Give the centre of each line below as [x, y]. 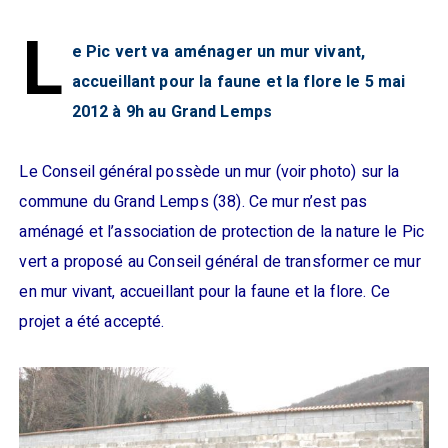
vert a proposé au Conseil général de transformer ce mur [220, 262]
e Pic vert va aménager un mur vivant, [218, 52]
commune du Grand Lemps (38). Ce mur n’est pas [193, 202]
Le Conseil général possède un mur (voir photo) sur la [209, 172]
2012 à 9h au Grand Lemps [172, 112]
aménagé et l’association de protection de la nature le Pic [222, 232]
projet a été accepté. [92, 322]
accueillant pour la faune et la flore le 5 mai [238, 82]
